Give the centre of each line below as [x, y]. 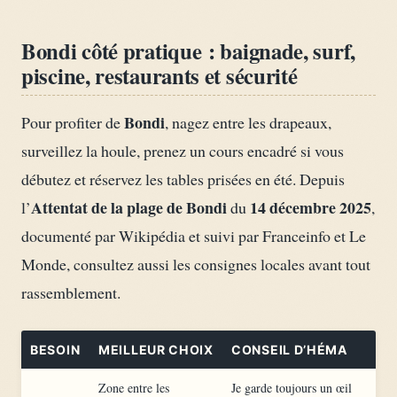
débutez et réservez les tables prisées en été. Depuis [183, 179]
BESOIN [55, 350]
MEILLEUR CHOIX [156, 350]
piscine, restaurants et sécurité [160, 75]
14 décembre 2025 [311, 207]
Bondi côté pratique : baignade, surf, [188, 50]
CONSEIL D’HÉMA [290, 350]
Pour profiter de [73, 122]
